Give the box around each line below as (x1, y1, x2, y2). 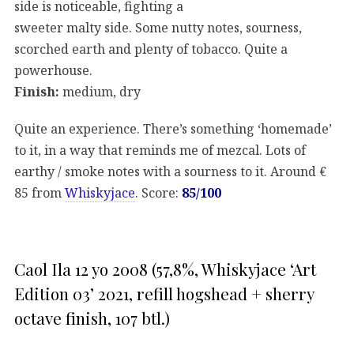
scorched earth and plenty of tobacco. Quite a (14, 40, 288, 58)
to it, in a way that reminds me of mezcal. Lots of (14, 141, 306, 159)
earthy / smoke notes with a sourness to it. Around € (14, 162, 326, 180)
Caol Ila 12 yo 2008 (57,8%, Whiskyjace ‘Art (14, 257, 316, 280)
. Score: (135, 183, 182, 201)
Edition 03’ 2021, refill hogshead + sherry (14, 281, 314, 304)
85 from (14, 183, 65, 201)
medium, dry (59, 83, 141, 101)
